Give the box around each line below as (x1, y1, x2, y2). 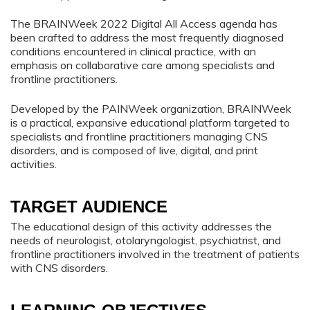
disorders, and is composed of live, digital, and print (10, 143, 258, 157)
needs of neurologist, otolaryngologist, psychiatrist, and (10, 232, 281, 247)
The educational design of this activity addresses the (10, 219, 272, 233)
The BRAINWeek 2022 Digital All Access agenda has (10, 17, 277, 31)
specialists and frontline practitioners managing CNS (10, 129, 268, 143)
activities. (10, 156, 57, 171)
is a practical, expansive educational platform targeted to (10, 115, 290, 129)
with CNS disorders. (10, 260, 108, 275)
